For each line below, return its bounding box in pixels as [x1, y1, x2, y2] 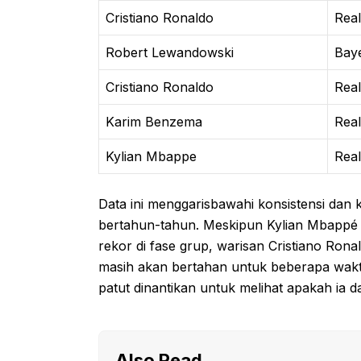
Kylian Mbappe [106, 147, 197, 164]
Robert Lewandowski [106, 44, 234, 60]
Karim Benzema [106, 113, 202, 130]
